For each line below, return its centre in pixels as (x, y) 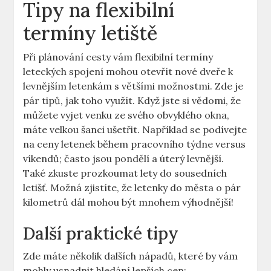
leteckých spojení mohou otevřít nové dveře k (128, 72)
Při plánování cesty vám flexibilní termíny (118, 57)
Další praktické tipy (101, 234)
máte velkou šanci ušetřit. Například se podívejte (135, 130)
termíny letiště (90, 33)
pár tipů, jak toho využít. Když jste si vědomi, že (132, 101)
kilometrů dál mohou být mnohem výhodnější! (129, 202)
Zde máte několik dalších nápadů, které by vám (131, 256)
